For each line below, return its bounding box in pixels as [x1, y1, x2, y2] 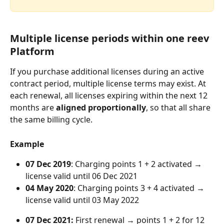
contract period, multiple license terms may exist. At [10, 78, 208, 89]
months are [10, 102, 56, 113]
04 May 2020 [25, 182, 73, 194]
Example [10, 138, 44, 149]
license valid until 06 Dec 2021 [25, 170, 137, 182]
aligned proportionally [56, 102, 146, 113]
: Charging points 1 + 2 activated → [71, 158, 204, 170]
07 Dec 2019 [25, 158, 71, 170]
